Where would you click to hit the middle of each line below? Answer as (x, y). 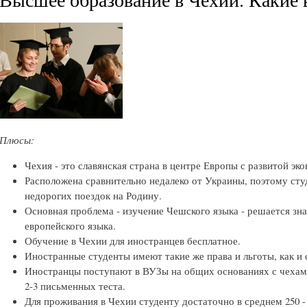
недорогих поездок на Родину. (94, 196)
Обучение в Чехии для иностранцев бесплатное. (133, 241)
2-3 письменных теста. (75, 286)
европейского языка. (71, 226)
